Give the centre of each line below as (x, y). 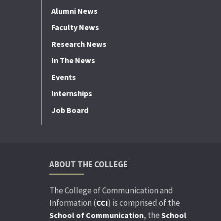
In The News (73, 60)
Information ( (73, 203)
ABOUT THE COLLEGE (88, 164)
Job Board (70, 110)
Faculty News (75, 27)
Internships (72, 93)
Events (63, 77)
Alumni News (74, 11)
